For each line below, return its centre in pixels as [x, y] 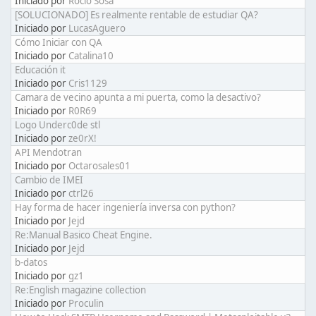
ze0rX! [83, 138]
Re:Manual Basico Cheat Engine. [84, 235]
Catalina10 [91, 56]
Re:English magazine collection [80, 290]
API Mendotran [48, 152]
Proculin [86, 303]
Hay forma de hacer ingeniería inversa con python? [125, 207]
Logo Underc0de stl [57, 125]
